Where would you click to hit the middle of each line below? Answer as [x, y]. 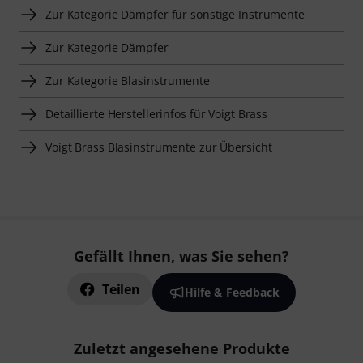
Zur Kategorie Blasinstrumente [128, 81]
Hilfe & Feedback [232, 293]
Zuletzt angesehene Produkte [181, 349]
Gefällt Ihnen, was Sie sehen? [181, 256]
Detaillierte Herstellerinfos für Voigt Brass [157, 114]
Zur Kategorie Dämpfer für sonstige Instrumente [175, 15]
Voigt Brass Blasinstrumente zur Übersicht [159, 147]
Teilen [121, 290]
